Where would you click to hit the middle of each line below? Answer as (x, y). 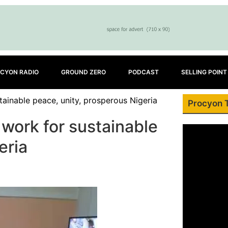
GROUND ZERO (83, 72)
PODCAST (144, 72)
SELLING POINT (204, 72)
